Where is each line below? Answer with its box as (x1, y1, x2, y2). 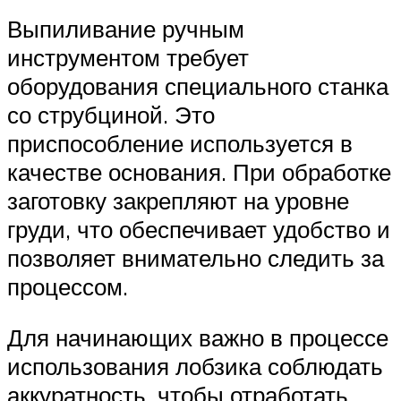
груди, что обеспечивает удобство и (7, 214, 390, 243)
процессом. (7, 271, 128, 301)
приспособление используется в (7, 128, 353, 158)
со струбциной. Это (7, 99, 215, 129)
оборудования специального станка (7, 71, 388, 100)
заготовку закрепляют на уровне (7, 185, 349, 215)
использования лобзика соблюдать (7, 352, 383, 381)
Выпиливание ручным (7, 13, 244, 43)
